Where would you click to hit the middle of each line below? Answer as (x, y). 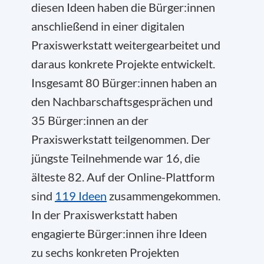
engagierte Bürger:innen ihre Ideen (119, 233)
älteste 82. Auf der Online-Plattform (123, 177)
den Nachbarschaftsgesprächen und (122, 101)
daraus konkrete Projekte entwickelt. (123, 64)
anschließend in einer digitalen (108, 26)
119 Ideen (81, 196)
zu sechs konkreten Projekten (105, 252)
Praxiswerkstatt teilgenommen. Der (121, 139)
